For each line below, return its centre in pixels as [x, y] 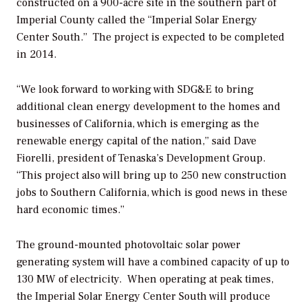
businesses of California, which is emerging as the [138, 124]
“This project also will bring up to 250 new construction [152, 176]
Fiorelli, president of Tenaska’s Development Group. [142, 158]
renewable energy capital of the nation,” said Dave [136, 141]
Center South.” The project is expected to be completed [151, 37]
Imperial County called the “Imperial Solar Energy [137, 20]
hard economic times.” [70, 210]
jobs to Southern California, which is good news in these [152, 193]
